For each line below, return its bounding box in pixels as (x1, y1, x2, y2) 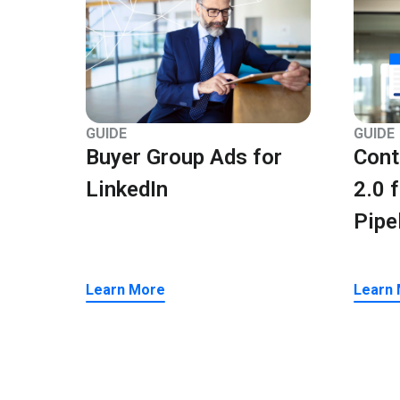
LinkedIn (86, 176, 168, 202)
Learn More (86, 281, 165, 299)
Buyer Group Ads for (86, 144, 282, 170)
